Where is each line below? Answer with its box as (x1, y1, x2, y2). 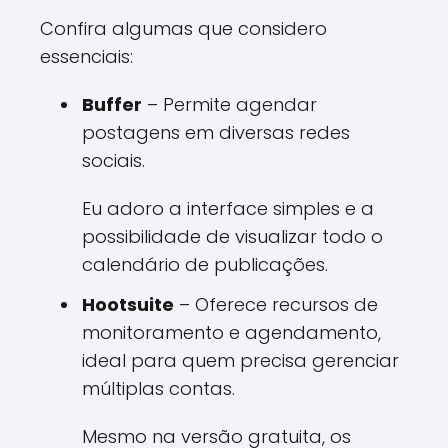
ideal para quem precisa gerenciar (82, 348, 399, 373)
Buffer (82, 92, 142, 117)
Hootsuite (82, 292, 174, 317)
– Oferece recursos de (174, 292, 378, 317)
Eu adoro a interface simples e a (82, 196, 374, 221)
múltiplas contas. (82, 376, 235, 401)
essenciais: (40, 44, 133, 69)
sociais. (82, 148, 145, 173)
